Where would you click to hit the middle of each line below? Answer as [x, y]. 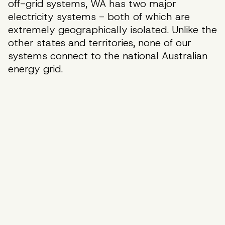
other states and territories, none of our [100, 43]
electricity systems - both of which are [99, 17]
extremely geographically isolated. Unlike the [113, 30]
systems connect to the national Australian [108, 56]
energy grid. [35, 69]
